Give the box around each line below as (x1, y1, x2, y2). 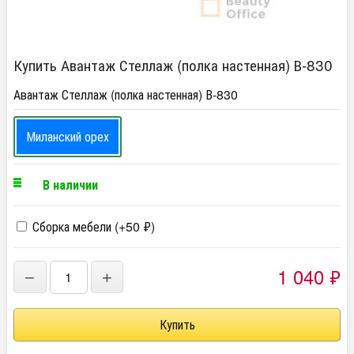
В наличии (43, 175, 98, 194)
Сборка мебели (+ (29, 217, 126, 235)
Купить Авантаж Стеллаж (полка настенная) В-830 (13, 53, 333, 75)
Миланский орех (26, 126, 109, 145)
